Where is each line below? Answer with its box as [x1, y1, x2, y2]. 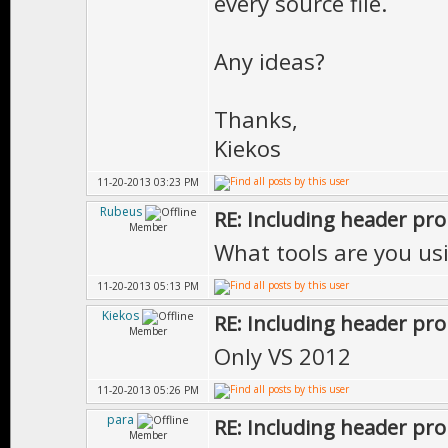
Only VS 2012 [214, 341, 351, 371]
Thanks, [214, 104, 298, 134]
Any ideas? [214, 46, 325, 76]
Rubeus [99, 203, 142, 220]
